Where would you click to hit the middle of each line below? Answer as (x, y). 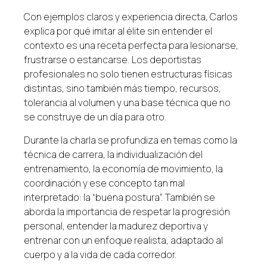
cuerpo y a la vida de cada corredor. (100, 254)
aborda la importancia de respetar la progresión (127, 211)
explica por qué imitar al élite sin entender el (118, 31)
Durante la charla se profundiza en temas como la (131, 140)
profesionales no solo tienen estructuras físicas (128, 74)
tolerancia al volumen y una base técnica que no (127, 103)
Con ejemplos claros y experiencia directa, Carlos (131, 17)
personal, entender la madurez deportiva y (116, 226)
